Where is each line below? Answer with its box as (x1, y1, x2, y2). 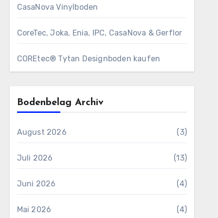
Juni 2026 (17, 179, 56, 188)
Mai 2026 (17, 205, 52, 214)
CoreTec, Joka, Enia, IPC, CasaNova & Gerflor (17, 28, 182, 37)
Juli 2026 (17, 153, 53, 163)
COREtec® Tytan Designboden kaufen (17, 54, 161, 63)
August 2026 (17, 127, 67, 137)
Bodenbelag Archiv (17, 98, 104, 108)
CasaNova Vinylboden (17, 2, 98, 12)
